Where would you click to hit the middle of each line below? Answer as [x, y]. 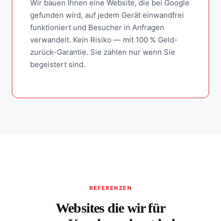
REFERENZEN [110, 188]
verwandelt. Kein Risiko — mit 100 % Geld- [104, 39]
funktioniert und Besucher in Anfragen [97, 27]
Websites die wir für [110, 208]
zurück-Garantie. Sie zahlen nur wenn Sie [103, 52]
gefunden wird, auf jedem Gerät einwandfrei [107, 15]
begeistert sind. [58, 64]
